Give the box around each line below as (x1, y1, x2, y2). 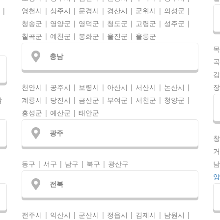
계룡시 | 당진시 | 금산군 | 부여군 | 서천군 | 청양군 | (22, 95, 191, 105)
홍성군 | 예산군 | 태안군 (22, 108, 99, 118)
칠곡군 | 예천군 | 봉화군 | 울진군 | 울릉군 (22, 31, 156, 41)
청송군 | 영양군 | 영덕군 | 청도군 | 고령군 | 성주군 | (22, 19, 191, 28)
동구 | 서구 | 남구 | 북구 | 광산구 (22, 159, 129, 168)
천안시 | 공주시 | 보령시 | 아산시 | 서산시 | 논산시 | (22, 82, 191, 92)
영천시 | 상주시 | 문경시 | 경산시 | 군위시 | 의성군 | (22, 6, 191, 16)
